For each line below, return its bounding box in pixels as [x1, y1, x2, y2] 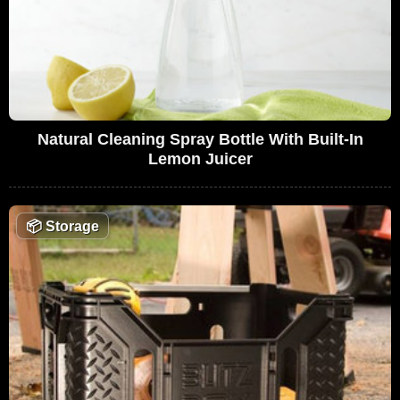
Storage [42, 218, 99, 234]
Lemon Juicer [147, 149, 253, 168]
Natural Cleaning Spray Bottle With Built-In [37, 129, 363, 148]
